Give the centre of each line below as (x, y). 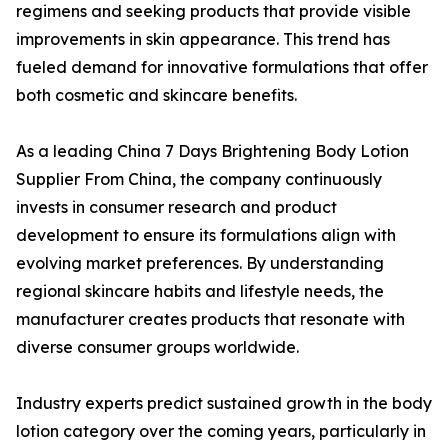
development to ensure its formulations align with (206, 235)
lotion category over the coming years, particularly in (221, 431)
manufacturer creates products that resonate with (210, 319)
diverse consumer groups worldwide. (157, 347)
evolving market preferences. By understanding (200, 263)
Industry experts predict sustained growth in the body (224, 403)
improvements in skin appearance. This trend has (203, 39)
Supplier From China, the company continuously (199, 179)
